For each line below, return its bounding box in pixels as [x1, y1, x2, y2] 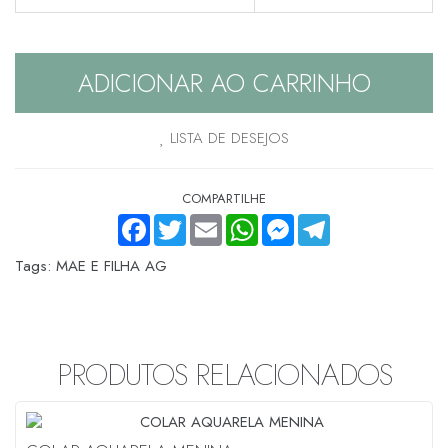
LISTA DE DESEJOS [164, 126, 289, 149]
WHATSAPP [226, 211, 292, 231]
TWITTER [154, 211, 208, 231]
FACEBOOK [118, 211, 182, 231]
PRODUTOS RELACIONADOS [56, 352, 392, 396]
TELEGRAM [298, 211, 364, 231]
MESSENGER [262, 211, 336, 231]
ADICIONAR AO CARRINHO [77, 64, 371, 101]
